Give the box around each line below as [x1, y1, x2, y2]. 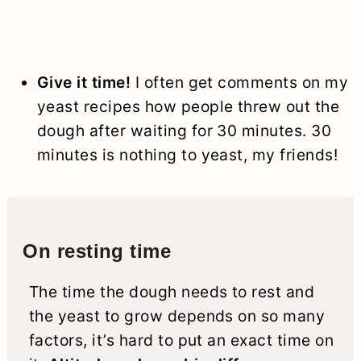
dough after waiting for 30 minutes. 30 [36, 121, 332, 141]
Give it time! [36, 73, 131, 93]
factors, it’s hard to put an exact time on [28, 330, 334, 351]
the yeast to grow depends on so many [28, 306, 326, 326]
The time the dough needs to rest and [28, 282, 315, 302]
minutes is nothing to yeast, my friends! [36, 145, 338, 165]
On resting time [23, 240, 172, 263]
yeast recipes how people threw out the [36, 97, 340, 117]
